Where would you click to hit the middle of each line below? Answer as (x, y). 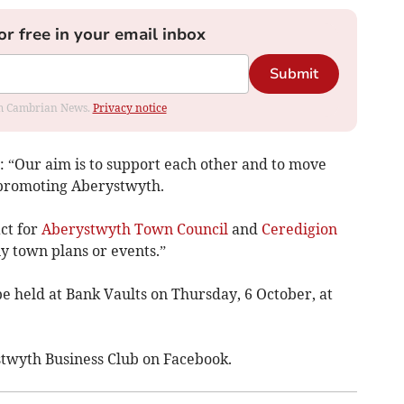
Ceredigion (299, 229)
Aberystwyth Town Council (134, 229)
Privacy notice (129, 107)
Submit (294, 73)
